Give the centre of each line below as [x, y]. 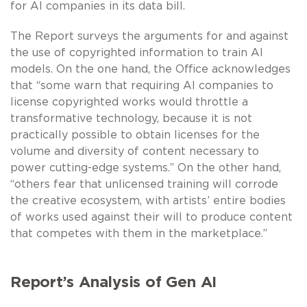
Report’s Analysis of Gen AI [114, 282]
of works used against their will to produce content [151, 217]
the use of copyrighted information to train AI [137, 52]
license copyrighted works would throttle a [129, 102]
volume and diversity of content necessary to [135, 151]
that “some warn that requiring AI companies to [142, 85]
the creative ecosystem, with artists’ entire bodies [148, 200]
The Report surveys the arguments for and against [149, 36]
